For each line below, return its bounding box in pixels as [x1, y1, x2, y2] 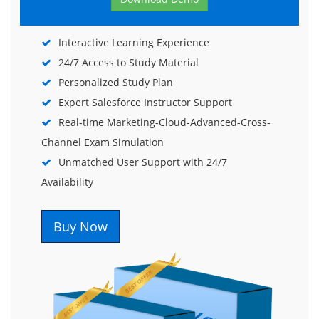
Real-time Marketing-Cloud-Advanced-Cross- [58, 115, 271, 129]
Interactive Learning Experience [58, 36, 209, 49]
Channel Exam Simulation [41, 135, 164, 149]
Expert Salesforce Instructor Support [58, 95, 232, 109]
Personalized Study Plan [58, 75, 173, 89]
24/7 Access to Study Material [58, 56, 199, 69]
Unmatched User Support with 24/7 [58, 155, 227, 169]
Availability [41, 175, 93, 189]
